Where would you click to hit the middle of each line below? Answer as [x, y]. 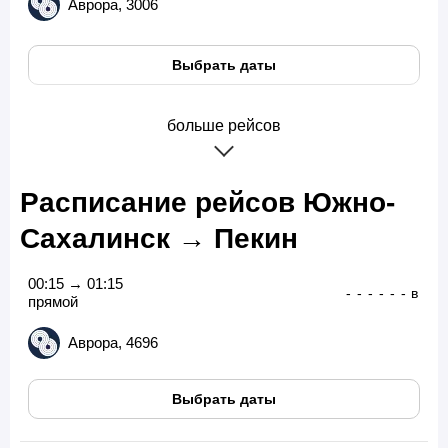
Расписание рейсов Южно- [207, 202]
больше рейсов [224, 126]
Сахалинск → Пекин [159, 238]
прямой [53, 302]
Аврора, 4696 [113, 343]
